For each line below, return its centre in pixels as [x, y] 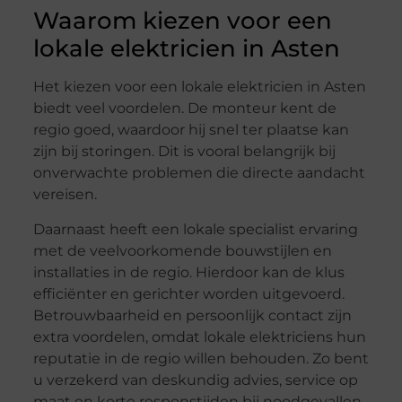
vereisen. [65, 195]
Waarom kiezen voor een [182, 21]
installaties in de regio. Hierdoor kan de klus [188, 272]
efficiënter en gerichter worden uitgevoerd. [188, 293]
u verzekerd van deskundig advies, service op [195, 380]
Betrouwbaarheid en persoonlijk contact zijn [192, 315]
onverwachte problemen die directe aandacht [199, 173]
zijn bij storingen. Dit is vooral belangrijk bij [184, 152]
